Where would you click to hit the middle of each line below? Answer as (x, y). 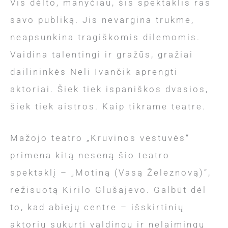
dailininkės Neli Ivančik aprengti (94, 72)
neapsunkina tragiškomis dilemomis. (105, 37)
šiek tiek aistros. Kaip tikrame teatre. (108, 107)
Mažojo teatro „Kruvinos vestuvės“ (100, 138)
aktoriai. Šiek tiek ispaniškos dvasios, (109, 89)
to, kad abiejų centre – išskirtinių (97, 207)
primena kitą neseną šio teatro (90, 155)
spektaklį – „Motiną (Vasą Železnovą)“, (111, 172)
